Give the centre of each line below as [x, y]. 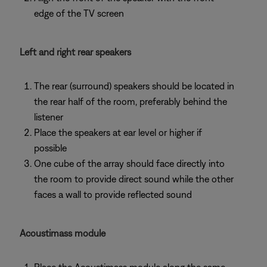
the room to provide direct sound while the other [134, 179]
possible [50, 148]
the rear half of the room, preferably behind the [131, 101]
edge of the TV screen [79, 13]
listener [49, 117]
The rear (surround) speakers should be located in [134, 86]
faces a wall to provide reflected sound [113, 194]
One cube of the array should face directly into [129, 163]
